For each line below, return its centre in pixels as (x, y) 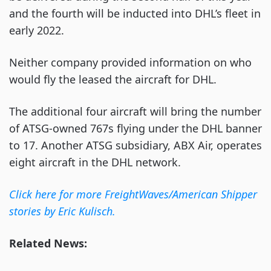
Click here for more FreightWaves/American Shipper (133, 194)
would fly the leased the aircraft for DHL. (113, 79)
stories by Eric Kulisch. (62, 211)
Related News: (48, 243)
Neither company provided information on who (130, 62)
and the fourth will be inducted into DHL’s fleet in (135, 13)
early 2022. (38, 30)
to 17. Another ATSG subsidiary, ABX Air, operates (135, 145)
